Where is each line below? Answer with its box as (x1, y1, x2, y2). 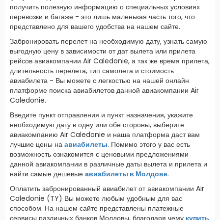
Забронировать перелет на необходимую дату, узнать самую (10, 36, 207, 46)
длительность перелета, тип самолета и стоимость (10, 65, 174, 76)
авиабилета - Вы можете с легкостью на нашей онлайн (10, 75, 189, 85)
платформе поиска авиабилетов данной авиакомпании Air (10, 85, 199, 95)
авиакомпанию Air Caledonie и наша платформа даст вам (10, 129, 200, 139)
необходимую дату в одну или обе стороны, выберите (10, 119, 184, 130)
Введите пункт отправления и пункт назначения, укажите (10, 110, 193, 120)
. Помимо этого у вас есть (108, 139, 190, 149)
